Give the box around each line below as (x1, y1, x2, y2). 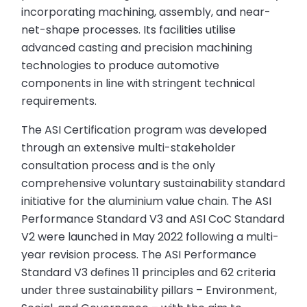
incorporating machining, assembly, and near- (21, 4, 271, 21)
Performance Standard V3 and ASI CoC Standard (21, 211, 285, 228)
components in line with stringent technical (21, 75, 256, 92)
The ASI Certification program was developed (21, 122, 267, 138)
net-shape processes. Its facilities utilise (21, 22, 236, 38)
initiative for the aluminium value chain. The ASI (21, 193, 272, 210)
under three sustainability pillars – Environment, (21, 282, 278, 299)
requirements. (21, 93, 97, 110)
